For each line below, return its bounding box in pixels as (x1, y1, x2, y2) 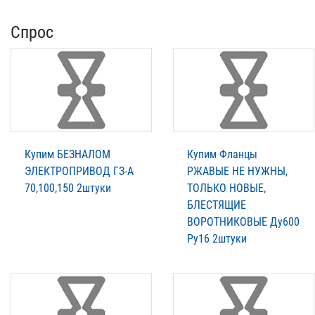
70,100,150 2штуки (25, 181, 111, 195)
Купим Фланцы (187, 148, 257, 162)
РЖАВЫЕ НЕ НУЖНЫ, (187, 165, 288, 179)
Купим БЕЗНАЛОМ (25, 148, 110, 162)
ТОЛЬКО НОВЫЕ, (187, 181, 266, 195)
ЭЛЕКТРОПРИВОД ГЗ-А (25, 165, 134, 179)
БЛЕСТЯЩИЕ (187, 198, 246, 212)
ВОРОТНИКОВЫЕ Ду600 (187, 215, 300, 229)
